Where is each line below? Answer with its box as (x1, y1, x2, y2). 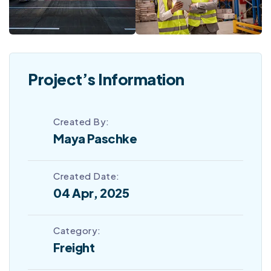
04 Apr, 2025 (53, 184, 129, 200)
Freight (53, 239, 95, 255)
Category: (53, 224, 101, 236)
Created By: (53, 115, 109, 127)
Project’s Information (28, 69, 184, 89)
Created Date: (53, 169, 120, 181)
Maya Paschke (53, 130, 137, 146)
